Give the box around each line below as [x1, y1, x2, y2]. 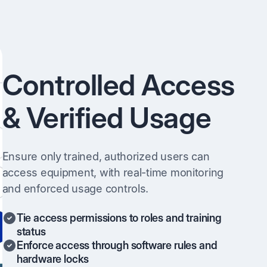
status [16, 225, 46, 238]
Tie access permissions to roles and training [16, 211, 222, 224]
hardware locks [16, 252, 89, 265]
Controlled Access [2, 67, 235, 103]
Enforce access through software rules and [16, 238, 218, 252]
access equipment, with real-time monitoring [2, 166, 224, 179]
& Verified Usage [2, 100, 212, 135]
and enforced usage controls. [2, 182, 149, 195]
